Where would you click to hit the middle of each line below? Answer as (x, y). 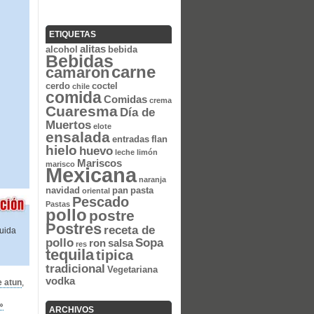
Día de (137, 112)
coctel (105, 86)
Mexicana (91, 175)
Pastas (58, 204)
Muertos (68, 125)
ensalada (78, 137)
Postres (74, 229)
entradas (131, 139)
